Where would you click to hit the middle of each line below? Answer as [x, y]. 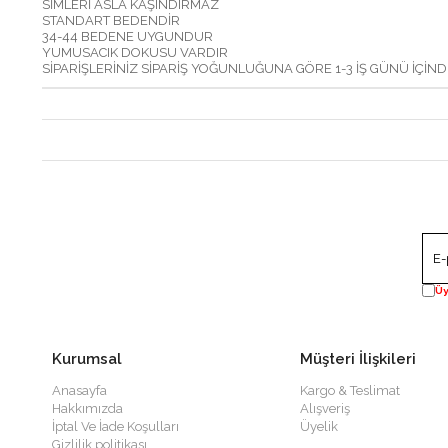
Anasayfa [79, 390]
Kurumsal [87, 358]
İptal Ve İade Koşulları [115, 426]
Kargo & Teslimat [350, 390]
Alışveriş [325, 408]
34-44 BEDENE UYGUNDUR [129, 36]
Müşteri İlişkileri [358, 358]
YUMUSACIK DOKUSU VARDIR [135, 52]
